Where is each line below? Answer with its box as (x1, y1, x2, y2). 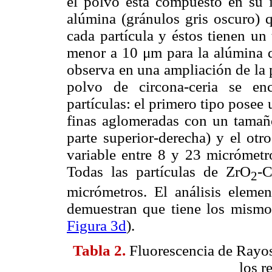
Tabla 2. (73, 242, 126, 259)
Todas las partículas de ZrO (67, 163, 251, 180)
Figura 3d (67, 217, 126, 234)
